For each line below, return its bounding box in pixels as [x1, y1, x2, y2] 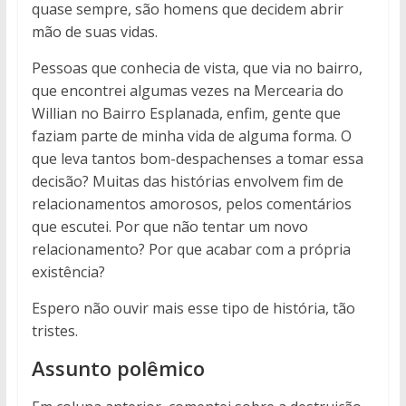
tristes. [31, 320, 78, 341]
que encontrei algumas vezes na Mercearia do [31, 80, 343, 101]
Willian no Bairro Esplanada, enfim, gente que [31, 102, 341, 123]
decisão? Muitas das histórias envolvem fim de [31, 170, 343, 191]
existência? [31, 261, 105, 282]
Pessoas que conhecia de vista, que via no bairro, [31, 57, 362, 78]
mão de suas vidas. [31, 21, 158, 42]
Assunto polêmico [31, 353, 205, 382]
